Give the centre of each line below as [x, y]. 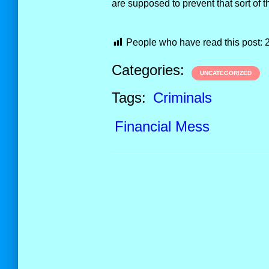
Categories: [150, 70]
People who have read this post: [194, 42]
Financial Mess [162, 126]
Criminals [182, 98]
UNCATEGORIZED [225, 73]
